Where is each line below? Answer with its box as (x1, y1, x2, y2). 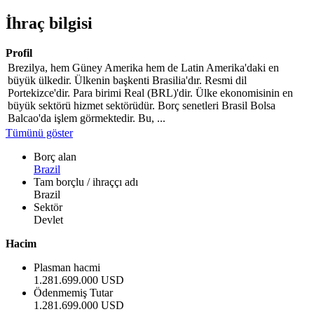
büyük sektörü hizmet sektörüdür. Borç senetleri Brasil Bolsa (8, 99, 275, 111)
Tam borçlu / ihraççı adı (34, 175, 138, 188)
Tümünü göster (6, 126, 73, 139)
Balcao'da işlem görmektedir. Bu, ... (8, 111, 165, 124)
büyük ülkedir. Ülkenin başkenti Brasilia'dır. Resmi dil (8, 74, 247, 86)
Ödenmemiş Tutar (34, 286, 113, 299)
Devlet (34, 213, 63, 226)
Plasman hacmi (34, 261, 100, 273)
